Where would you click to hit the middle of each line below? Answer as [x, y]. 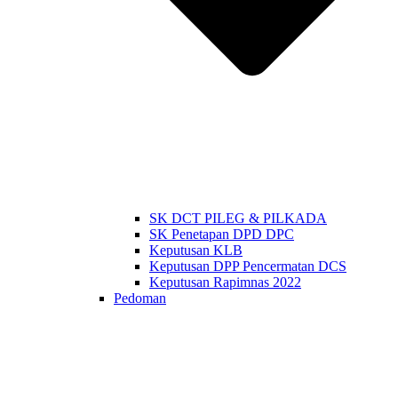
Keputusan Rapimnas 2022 [225, 282]
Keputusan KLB [196, 250]
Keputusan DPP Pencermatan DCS [248, 266]
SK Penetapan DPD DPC [222, 234]
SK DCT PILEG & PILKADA [238, 218]
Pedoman [140, 298]
